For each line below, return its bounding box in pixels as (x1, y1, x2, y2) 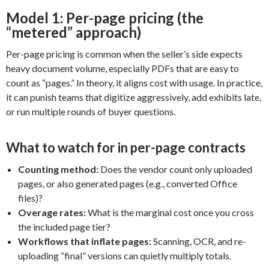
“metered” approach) (6, 23, 141, 41)
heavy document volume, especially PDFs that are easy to (6, 62, 239, 74)
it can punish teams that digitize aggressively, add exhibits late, (6, 91, 261, 103)
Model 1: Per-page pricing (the (6, 8, 204, 26)
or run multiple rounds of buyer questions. (6, 105, 175, 117)
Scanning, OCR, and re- (151, 235, 246, 247)
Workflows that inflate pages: (18, 235, 151, 247)
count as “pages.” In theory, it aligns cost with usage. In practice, (6, 76, 262, 88)
